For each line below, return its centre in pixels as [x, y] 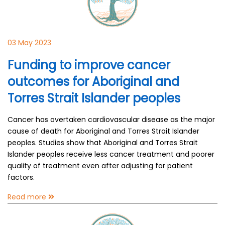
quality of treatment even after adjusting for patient [100, 166]
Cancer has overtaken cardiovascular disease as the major [111, 120]
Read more [28, 197]
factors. [21, 177]
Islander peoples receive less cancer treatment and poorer [111, 154]
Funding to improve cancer [89, 65]
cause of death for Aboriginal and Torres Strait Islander [103, 131]
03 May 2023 [29, 43]
